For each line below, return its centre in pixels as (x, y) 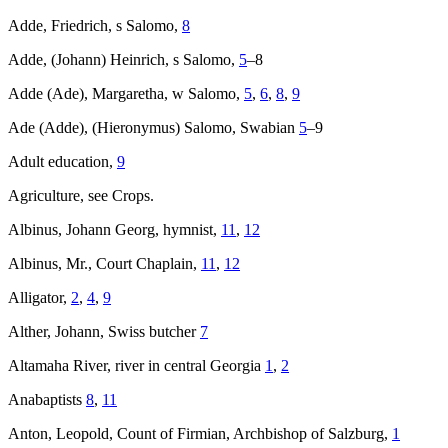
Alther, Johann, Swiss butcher (104, 332)
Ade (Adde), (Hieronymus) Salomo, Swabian (153, 128)
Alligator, (39, 298)
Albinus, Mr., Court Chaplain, (104, 264)
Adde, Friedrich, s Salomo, (95, 26)
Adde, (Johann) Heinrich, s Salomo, (123, 60)
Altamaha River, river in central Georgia (136, 366)
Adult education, (62, 162)
